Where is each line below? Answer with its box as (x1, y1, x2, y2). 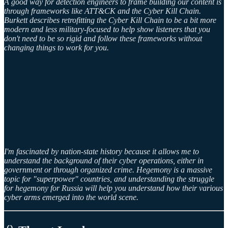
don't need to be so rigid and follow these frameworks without (4, 34, 202, 43)
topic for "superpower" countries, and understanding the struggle (4, 175, 214, 184)
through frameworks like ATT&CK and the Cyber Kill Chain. (4, 7, 201, 16)
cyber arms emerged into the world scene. (4, 193, 140, 202)
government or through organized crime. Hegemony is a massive (4, 165, 212, 175)
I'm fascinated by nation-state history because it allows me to (4, 147, 199, 156)
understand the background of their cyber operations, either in (4, 156, 204, 165)
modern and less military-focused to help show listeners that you (4, 25, 210, 34)
